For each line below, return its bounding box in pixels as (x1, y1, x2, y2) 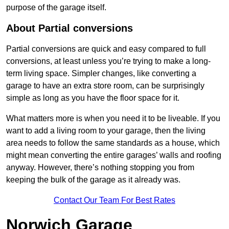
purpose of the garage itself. (6, 3, 106, 12)
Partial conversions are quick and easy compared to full (6, 44, 206, 54)
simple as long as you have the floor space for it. (6, 94, 179, 103)
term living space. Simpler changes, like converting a (6, 69, 196, 78)
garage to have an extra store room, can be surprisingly (6, 81, 204, 90)
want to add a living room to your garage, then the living (6, 126, 205, 135)
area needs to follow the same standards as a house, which (6, 139, 220, 148)
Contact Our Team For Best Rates (54, 196, 175, 205)
